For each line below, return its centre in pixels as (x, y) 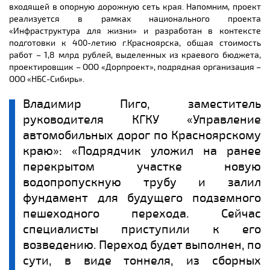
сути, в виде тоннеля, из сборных (142, 261)
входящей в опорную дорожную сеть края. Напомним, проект (135, 7)
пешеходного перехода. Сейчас (142, 214)
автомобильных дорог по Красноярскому (142, 135)
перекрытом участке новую (142, 167)
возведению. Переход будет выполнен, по (142, 245)
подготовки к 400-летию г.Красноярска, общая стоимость (135, 43)
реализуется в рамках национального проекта (135, 19)
